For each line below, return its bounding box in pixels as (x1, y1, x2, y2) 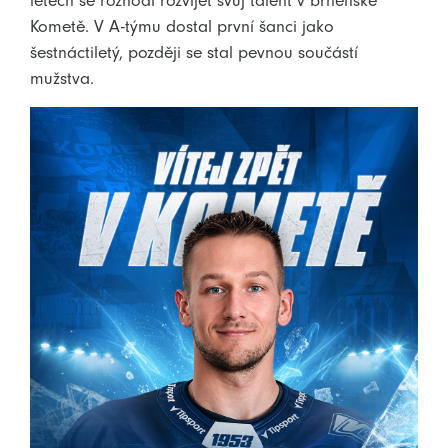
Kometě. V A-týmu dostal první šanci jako (30, 15, 334, 36)
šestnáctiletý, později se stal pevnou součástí (30, 41, 358, 62)
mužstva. (30, 67, 94, 88)
